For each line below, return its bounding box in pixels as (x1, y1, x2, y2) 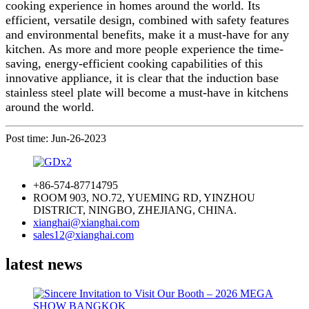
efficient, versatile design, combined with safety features (6, 12, 289, 27)
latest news (6, 255, 82, 273)
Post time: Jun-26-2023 (6, 132, 106, 144)
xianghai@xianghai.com (33, 216, 139, 228)
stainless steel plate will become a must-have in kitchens (6, 85, 288, 99)
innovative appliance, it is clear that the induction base (6, 70, 279, 85)
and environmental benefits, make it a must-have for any (6, 27, 289, 41)
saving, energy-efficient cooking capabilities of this (6, 56, 263, 70)
